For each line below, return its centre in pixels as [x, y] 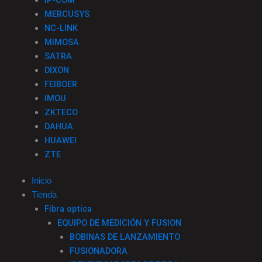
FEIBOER [61, 84]
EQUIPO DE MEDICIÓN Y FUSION [119, 223]
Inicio [41, 181]
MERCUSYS [67, 14]
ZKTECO [61, 112]
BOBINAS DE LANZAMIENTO [125, 237]
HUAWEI [60, 140]
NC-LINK [61, 28]
